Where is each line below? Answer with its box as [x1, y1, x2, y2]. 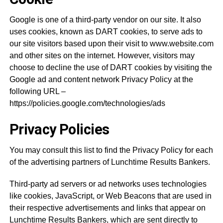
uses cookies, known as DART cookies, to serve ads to [9, 27, 203, 36]
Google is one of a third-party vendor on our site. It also [9, 15, 201, 24]
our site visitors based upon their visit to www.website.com [9, 39, 214, 48]
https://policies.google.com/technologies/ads [9, 99, 165, 108]
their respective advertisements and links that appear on [9, 204, 206, 212]
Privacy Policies [9, 121, 110, 138]
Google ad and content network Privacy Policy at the [9, 75, 193, 84]
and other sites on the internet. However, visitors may [9, 51, 195, 60]
